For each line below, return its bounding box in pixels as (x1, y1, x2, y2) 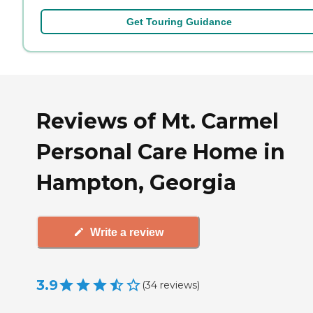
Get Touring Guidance (126, 15, 232, 27)
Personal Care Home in (36, 138, 285, 165)
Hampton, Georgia (36, 169, 236, 196)
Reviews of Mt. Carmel (36, 108, 279, 134)
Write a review (89, 226, 163, 238)
